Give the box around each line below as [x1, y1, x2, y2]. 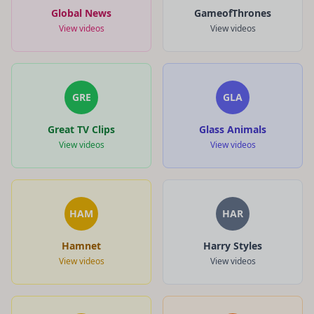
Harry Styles [203, 238, 262, 252]
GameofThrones [194, 6, 271, 20]
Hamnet [62, 238, 101, 252]
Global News [51, 6, 111, 20]
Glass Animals [199, 122, 266, 136]
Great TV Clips [48, 122, 115, 136]
